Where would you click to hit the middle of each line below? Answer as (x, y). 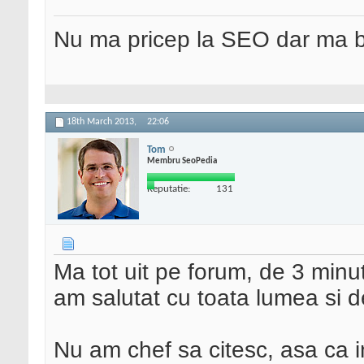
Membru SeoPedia (182, 161)
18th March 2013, (103, 122)
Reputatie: (169, 188)
